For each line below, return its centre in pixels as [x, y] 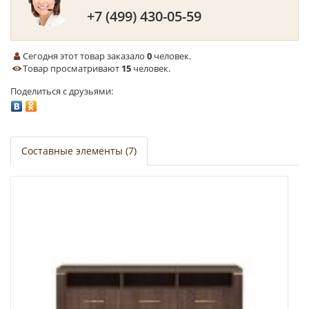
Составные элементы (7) [79, 151]
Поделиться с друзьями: [62, 91]
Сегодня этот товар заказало [85, 56]
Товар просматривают [72, 68]
